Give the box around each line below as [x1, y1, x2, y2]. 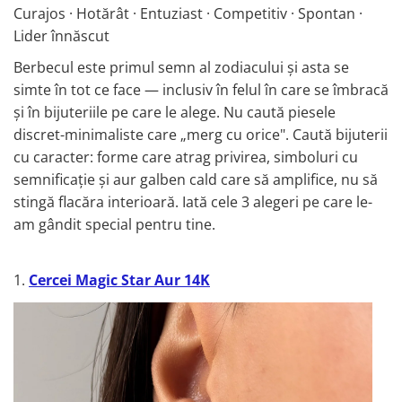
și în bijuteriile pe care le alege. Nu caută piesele [13, 102, 336, 123]
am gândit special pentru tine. [13, 214, 215, 235]
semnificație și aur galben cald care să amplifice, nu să [13, 170, 378, 190]
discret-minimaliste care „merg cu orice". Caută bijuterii [13, 125, 388, 145]
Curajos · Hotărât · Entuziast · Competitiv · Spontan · [13, 4, 363, 24]
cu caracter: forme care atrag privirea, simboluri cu [13, 147, 358, 168]
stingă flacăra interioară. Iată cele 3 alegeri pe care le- [13, 192, 372, 213]
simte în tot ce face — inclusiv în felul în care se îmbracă [13, 80, 389, 100]
